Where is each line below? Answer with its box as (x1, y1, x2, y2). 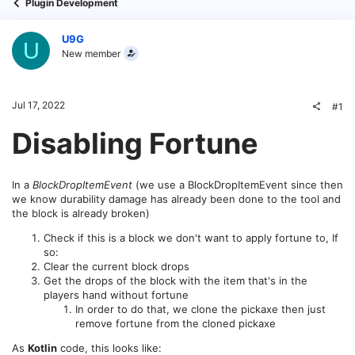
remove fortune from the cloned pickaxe (75, 316, 276, 330)
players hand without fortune (44, 288, 189, 301)
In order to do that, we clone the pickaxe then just (75, 302, 326, 315)
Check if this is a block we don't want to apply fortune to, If (44, 231, 338, 244)
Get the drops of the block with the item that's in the (44, 273, 307, 287)
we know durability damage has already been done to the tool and (12, 192, 341, 205)
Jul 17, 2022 (12, 98, 65, 111)
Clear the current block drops (44, 259, 189, 273)
